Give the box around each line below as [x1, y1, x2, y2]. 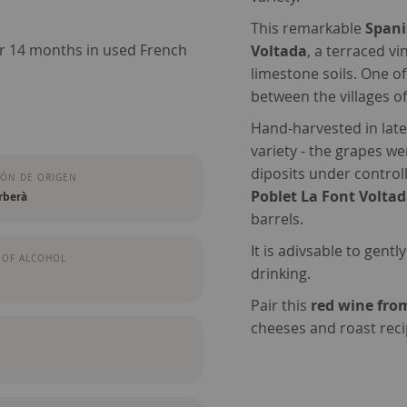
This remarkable [251, 18, 366, 39]
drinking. [251, 263, 312, 284]
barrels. [251, 209, 304, 230]
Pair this [251, 295, 312, 316]
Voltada [251, 41, 308, 62]
